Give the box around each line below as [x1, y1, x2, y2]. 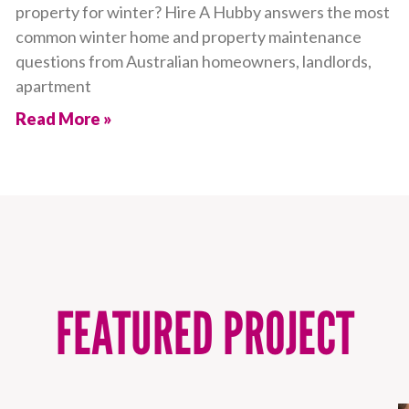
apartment [16, 75, 92, 96]
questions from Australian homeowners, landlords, [16, 50, 372, 71]
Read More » [16, 108, 112, 129]
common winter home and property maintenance [16, 26, 362, 47]
